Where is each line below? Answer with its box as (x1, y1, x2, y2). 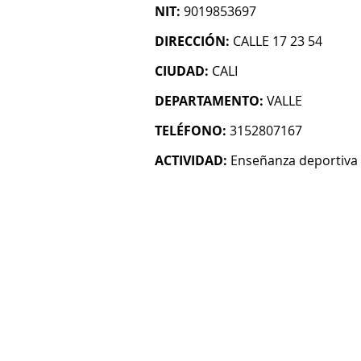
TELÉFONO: (155, 122, 226, 139)
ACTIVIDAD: (155, 151, 227, 169)
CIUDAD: (155, 62, 209, 80)
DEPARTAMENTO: (155, 92, 263, 110)
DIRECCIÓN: (155, 32, 230, 50)
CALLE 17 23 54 (233, 32, 322, 50)
